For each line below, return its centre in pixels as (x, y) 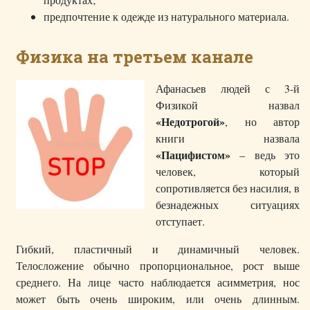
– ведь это (265, 155)
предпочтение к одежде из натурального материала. (166, 17)
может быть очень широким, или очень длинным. (158, 299)
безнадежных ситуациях (228, 205)
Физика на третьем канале (135, 57)
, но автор (262, 122)
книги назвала (228, 138)
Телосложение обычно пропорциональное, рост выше (158, 266)
